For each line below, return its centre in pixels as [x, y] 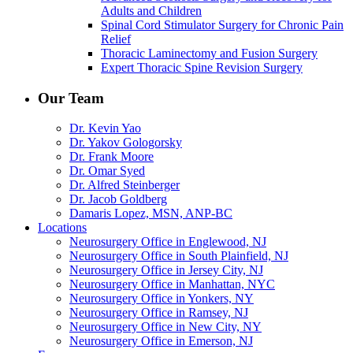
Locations [62, 228]
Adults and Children [151, 10]
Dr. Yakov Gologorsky [126, 143]
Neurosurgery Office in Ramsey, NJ [159, 313]
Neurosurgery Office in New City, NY [165, 327]
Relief [116, 39]
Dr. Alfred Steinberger [124, 185]
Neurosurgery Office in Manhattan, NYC [172, 284]
